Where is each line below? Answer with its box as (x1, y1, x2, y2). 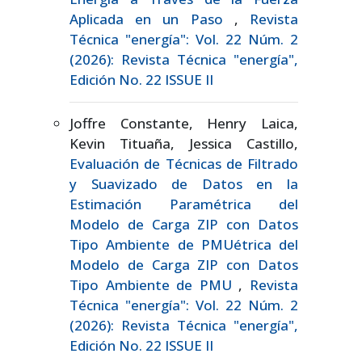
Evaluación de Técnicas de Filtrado (69, 154, 298, 174)
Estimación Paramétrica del (69, 195, 298, 214)
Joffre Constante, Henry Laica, (69, 114, 298, 133)
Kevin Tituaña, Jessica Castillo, (69, 134, 298, 154)
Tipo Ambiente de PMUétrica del (69, 235, 298, 255)
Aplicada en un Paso (69, 10, 234, 29)
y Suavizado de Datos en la (69, 175, 298, 194)
